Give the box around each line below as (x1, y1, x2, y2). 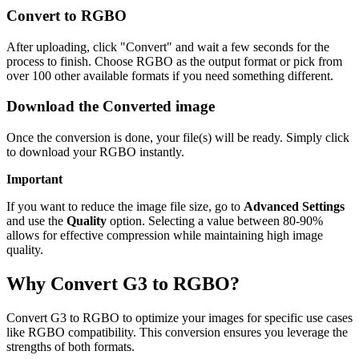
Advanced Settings (244, 200, 345, 214)
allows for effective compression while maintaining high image (6, 228, 323, 243)
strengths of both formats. (6, 339, 135, 353)
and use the (6, 214, 67, 228)
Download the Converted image (6, 98, 215, 115)
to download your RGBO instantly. (6, 145, 184, 159)
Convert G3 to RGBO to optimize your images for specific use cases (6, 310, 353, 325)
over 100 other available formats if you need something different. (6, 68, 333, 83)
